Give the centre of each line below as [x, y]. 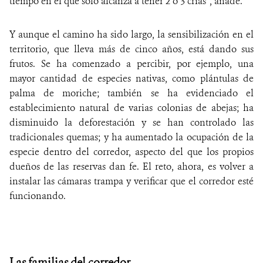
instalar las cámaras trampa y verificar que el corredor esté [131, 181]
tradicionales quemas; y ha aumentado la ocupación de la [131, 137]
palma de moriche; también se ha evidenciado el [131, 93]
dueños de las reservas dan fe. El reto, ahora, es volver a [131, 166]
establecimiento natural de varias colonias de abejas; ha [131, 107]
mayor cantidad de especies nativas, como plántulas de [131, 78]
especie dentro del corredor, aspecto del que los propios [131, 151]
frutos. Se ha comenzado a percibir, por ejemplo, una [131, 63]
